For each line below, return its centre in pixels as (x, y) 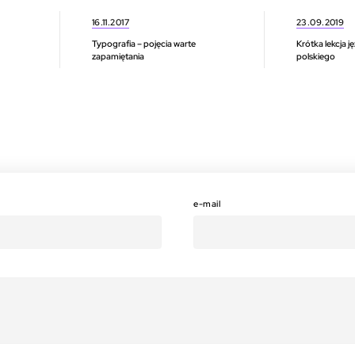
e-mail (207, 203)
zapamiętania (118, 57)
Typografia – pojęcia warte (143, 44)
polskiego (315, 57)
